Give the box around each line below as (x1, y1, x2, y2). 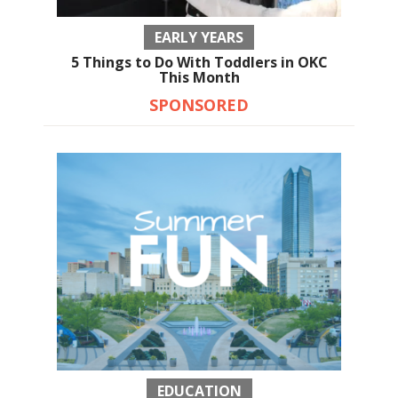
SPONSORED (149, 94, 249, 116)
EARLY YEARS (155, 28, 243, 48)
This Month (158, 68, 240, 88)
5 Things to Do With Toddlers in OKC (70, 52, 328, 73)
